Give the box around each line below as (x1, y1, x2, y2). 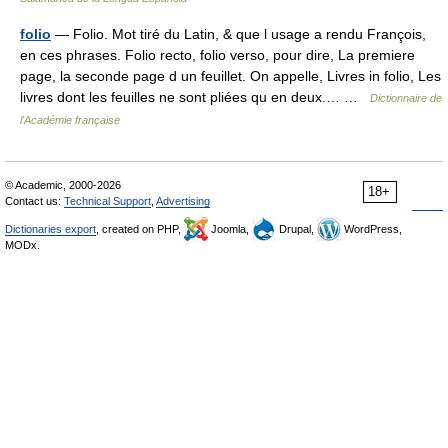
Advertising (156, 195, 210, 207)
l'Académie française (20, 114, 120, 126)
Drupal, (276, 223, 317, 235)
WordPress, (341, 223, 402, 235)
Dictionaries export (5, 223, 96, 235)
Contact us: (5, 195, 64, 207)
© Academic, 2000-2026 (5, 179, 121, 191)
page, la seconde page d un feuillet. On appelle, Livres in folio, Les (20, 68, 441, 84)
